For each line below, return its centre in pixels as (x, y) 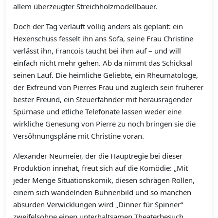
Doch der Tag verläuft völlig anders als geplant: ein (98, 27)
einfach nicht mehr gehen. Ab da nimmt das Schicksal (103, 63)
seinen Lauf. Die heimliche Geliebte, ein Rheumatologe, (106, 75)
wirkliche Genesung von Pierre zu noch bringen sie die (104, 124)
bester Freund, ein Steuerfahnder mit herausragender (103, 100)
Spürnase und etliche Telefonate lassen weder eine (97, 112)
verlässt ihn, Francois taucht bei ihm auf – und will (97, 51)
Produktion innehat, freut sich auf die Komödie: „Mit (100, 168)
